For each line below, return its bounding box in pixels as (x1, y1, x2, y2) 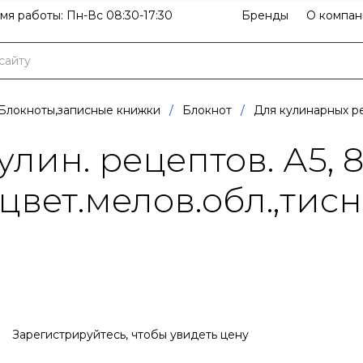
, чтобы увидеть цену (125, 327, 249, 342)
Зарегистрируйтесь (11, 327, 126, 342)
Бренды (241, 8, 288, 23)
